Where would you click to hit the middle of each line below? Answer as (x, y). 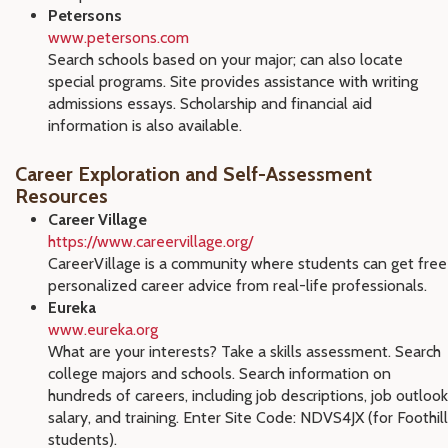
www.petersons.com (118, 37)
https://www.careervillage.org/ (150, 241)
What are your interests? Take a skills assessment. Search (244, 351)
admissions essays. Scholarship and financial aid (210, 103)
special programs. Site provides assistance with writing (233, 81)
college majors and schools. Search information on (219, 373)
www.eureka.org (103, 329)
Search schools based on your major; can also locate (225, 59)
